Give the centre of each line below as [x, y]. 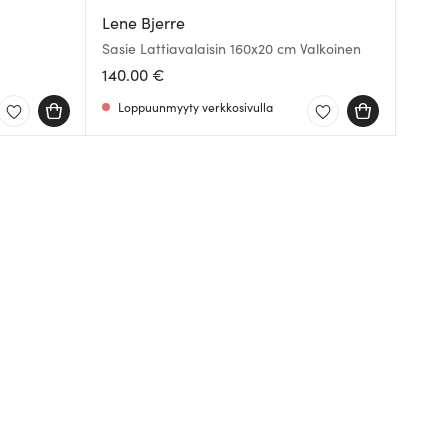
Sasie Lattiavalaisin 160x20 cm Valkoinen [231, 48]
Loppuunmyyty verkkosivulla [195, 106]
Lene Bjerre [143, 22]
